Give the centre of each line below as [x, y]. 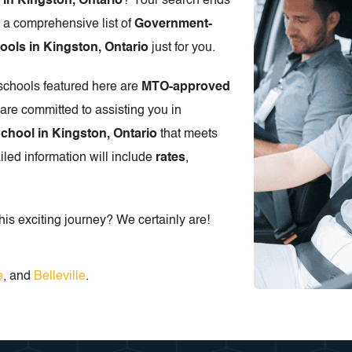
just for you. [182, 48]
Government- [173, 25]
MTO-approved [186, 88]
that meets [189, 135]
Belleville [60, 277]
